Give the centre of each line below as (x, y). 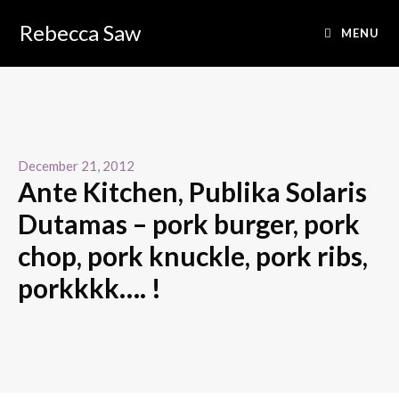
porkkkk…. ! (90, 288)
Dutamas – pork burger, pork (189, 224)
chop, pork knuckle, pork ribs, (193, 256)
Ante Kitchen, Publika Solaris (192, 191)
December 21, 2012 (76, 166)
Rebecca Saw (81, 33)
